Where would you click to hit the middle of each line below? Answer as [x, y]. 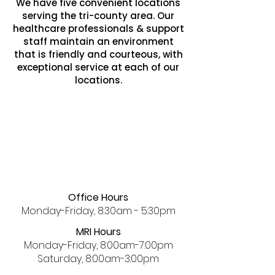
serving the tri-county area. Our [98, 16]
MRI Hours [98, 232]
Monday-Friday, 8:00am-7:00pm [98, 245]
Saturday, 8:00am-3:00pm [98, 259]
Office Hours [98, 197]
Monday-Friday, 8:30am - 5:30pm [98, 211]
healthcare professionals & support [98, 29]
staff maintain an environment [98, 41]
